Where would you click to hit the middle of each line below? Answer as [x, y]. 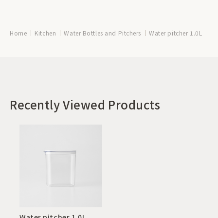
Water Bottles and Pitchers [102, 33]
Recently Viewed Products [85, 104]
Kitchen [45, 33]
